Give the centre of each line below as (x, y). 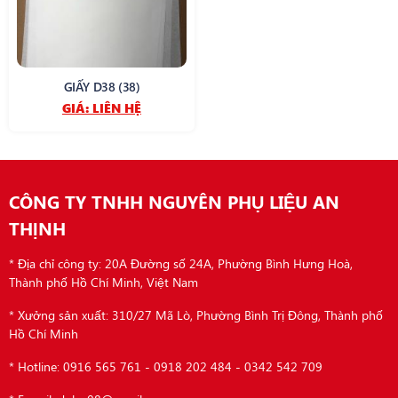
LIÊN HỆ (117, 108)
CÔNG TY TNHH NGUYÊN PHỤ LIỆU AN (174, 201)
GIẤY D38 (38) (102, 87)
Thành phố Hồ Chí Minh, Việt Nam (103, 282)
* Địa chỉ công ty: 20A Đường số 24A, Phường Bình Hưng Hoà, (181, 263)
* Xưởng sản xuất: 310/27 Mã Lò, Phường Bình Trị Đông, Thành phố (196, 315)
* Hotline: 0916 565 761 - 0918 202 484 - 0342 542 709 (166, 366)
